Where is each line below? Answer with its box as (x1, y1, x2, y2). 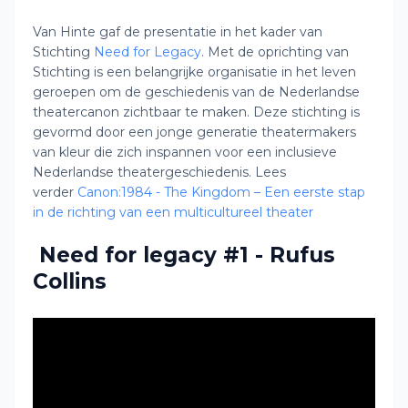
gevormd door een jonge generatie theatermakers (33, 124, 356, 140)
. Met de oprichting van (201, 44, 349, 60)
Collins (33, 269, 107, 294)
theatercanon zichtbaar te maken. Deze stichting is (33, 104, 360, 120)
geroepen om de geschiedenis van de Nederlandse (33, 84, 360, 100)
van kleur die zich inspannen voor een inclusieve (33, 144, 337, 160)
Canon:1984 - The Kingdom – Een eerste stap (77, 184, 365, 200)
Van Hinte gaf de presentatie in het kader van (33, 24, 322, 40)
